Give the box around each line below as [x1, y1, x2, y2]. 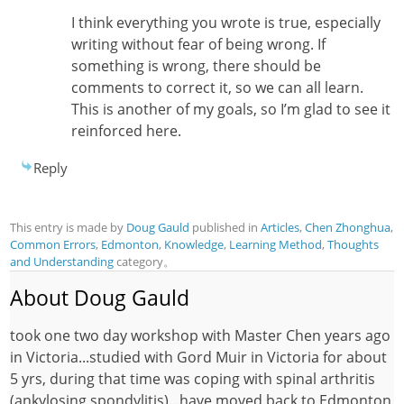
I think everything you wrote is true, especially [70, 13, 381, 33]
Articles [261, 219, 300, 236]
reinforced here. [70, 121, 181, 142]
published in [189, 219, 262, 236]
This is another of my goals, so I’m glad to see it [70, 99, 390, 120]
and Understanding [10, 253, 115, 271]
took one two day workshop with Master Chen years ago [10, 326, 391, 346]
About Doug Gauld [10, 284, 190, 313]
